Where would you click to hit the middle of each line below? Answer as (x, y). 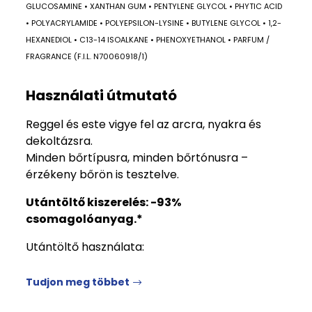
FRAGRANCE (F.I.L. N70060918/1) (87, 56)
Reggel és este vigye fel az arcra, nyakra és (143, 124)
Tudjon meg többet (78, 282)
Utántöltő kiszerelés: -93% (103, 202)
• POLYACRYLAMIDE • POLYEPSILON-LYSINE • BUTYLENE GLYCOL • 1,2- (154, 23)
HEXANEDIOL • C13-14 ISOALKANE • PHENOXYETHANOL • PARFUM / (148, 40)
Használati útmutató (101, 95)
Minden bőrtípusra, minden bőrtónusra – (137, 158)
